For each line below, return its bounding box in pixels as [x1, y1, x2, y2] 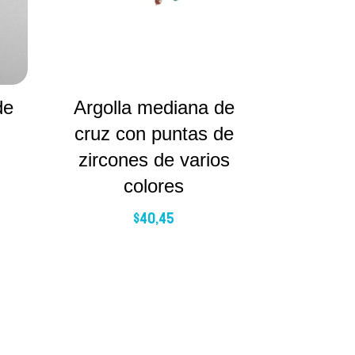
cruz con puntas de [74, 122, 234, 144]
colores [124, 174, 185, 197]
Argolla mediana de [73, 96, 235, 118]
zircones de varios [78, 148, 230, 170]
